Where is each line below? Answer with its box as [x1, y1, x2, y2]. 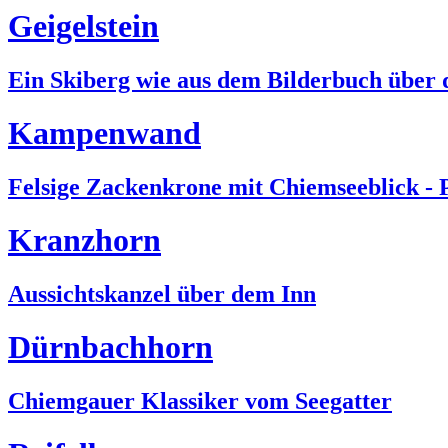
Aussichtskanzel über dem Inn [8, 280, 316, 307]
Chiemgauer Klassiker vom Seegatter [8, 387, 392, 414]
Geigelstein [8, 8, 159, 45]
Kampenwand [8, 115, 201, 152]
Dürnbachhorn [8, 329, 213, 366]
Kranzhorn [8, 222, 161, 259]
